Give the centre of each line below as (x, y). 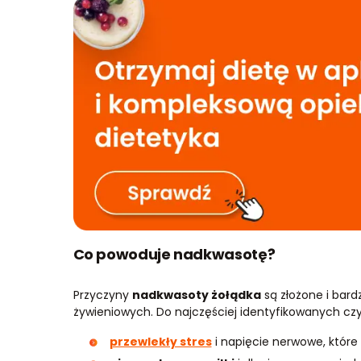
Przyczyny (102, 295)
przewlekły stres (160, 341)
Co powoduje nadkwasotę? (174, 254)
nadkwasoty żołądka (196, 295)
